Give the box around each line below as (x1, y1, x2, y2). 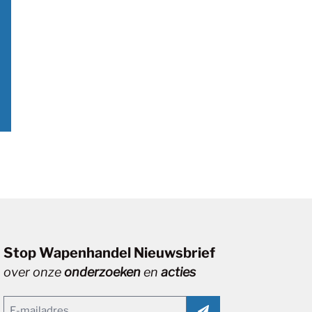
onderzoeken (64, 265, 141, 279)
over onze (3, 265, 65, 279)
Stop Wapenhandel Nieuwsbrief (3, 244, 216, 261)
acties (161, 265, 196, 279)
